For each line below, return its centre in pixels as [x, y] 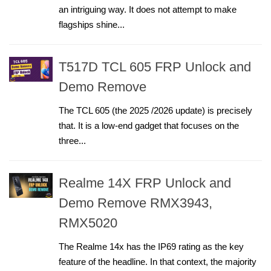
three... [72, 141]
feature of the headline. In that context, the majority [158, 262]
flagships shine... [92, 24]
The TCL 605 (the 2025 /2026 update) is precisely [155, 110]
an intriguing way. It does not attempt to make [148, 9]
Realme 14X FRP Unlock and [145, 183]
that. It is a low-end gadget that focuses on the [149, 126]
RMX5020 [88, 223]
